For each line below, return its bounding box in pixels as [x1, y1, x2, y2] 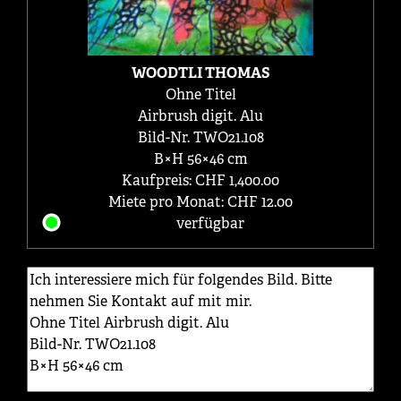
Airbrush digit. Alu [138, 106, 263, 125]
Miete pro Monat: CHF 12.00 [108, 192, 293, 211]
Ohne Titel [165, 84, 236, 104]
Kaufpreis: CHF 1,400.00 [122, 170, 279, 190]
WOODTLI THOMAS [132, 63, 269, 82]
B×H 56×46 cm [153, 149, 248, 168]
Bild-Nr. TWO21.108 [137, 127, 264, 147]
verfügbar [175, 213, 244, 233]
